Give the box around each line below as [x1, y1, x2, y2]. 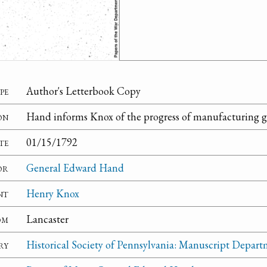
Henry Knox [26, 187, 79, 201]
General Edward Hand [26, 161, 124, 175]
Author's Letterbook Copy [26, 84, 141, 98]
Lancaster [26, 212, 69, 226]
